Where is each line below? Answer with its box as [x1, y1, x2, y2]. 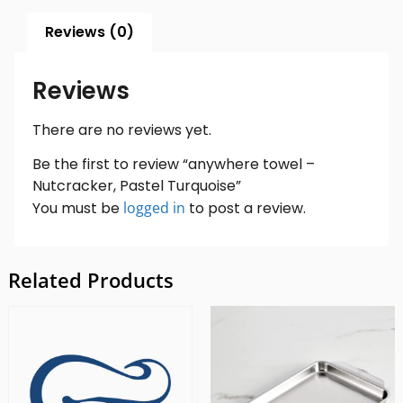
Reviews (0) [45, 22, 135, 43]
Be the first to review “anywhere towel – [32, 154, 315, 175]
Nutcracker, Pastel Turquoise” [32, 175, 241, 197]
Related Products [7, 266, 174, 294]
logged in [123, 198, 185, 219]
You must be [32, 198, 123, 219]
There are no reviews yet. [32, 119, 211, 140]
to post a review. [185, 198, 306, 219]
